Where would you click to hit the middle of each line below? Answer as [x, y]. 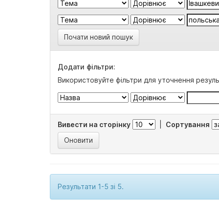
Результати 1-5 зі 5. [91, 186]
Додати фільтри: [87, 67]
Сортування [188, 124]
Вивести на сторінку [94, 124]
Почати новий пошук [99, 37]
